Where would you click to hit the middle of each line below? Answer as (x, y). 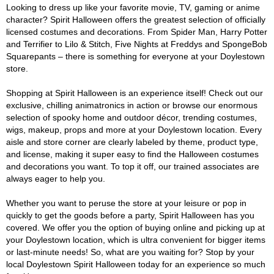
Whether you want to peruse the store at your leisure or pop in (126, 203)
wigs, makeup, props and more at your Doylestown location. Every (134, 130)
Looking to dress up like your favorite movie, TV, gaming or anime (133, 7)
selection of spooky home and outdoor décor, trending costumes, (131, 117)
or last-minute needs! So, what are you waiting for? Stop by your (130, 252)
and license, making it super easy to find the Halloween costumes (132, 154)
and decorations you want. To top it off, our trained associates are (133, 166)
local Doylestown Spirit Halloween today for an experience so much (136, 264)
